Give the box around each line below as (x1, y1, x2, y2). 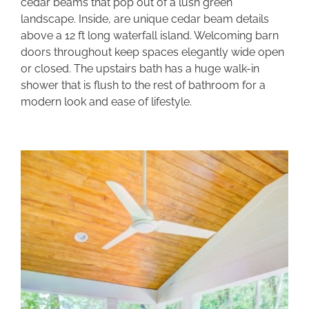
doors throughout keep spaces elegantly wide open (21, 46, 284, 59)
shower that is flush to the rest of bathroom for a (21, 79, 266, 92)
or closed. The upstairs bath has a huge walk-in (21, 62, 259, 76)
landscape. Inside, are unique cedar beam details (21, 12, 269, 26)
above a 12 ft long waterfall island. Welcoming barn (21, 29, 279, 43)
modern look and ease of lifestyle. (21, 95, 192, 109)
